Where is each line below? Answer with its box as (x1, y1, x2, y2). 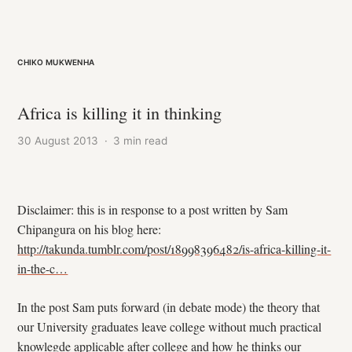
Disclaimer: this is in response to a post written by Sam (17, 201, 288, 218)
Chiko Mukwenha (17, 55, 95, 68)
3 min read (113, 134, 168, 147)
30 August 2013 (17, 134, 99, 147)
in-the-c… (17, 260, 68, 277)
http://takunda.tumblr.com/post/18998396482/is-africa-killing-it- (17, 240, 332, 257)
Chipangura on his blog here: (17, 221, 162, 237)
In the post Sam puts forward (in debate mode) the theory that (17, 299, 321, 315)
